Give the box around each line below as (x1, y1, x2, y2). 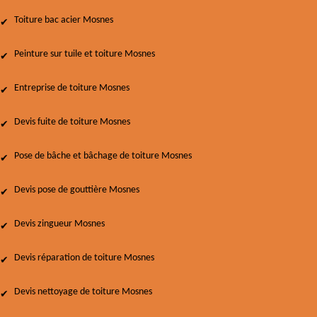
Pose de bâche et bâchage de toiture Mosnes (14, 151, 192, 161)
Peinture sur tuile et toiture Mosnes (14, 49, 155, 59)
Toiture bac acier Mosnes (14, 15, 113, 25)
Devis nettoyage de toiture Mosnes (14, 287, 152, 297)
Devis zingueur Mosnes (14, 219, 105, 229)
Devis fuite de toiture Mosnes (14, 117, 130, 127)
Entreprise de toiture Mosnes (14, 83, 129, 93)
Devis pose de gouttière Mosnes (14, 185, 139, 195)
